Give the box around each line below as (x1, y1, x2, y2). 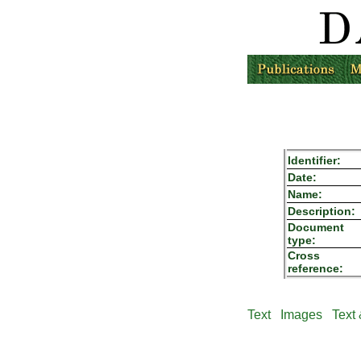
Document (288, 221, 345, 234)
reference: (288, 262, 344, 275)
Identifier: (288, 154, 342, 167)
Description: (288, 205, 356, 218)
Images (280, 308, 322, 322)
